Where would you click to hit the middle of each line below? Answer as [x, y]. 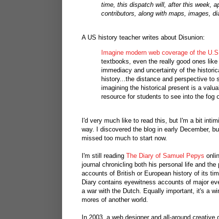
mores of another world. [115, 200]
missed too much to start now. [124, 138]
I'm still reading [104, 156]
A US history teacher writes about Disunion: [143, 37]
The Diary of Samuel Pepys [165, 156]
